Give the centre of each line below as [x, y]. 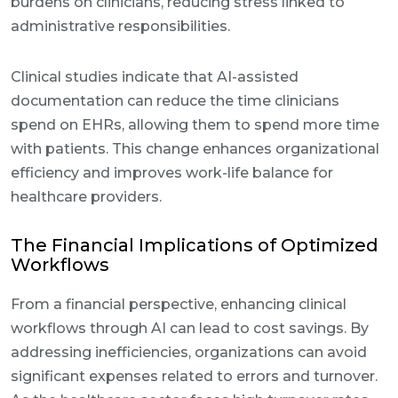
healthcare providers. [86, 197]
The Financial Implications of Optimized [195, 245]
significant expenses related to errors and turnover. [194, 376]
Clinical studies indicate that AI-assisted [155, 77]
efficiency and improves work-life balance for [172, 173]
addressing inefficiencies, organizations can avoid [189, 352]
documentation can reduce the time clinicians [175, 101]
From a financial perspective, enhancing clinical [179, 304]
